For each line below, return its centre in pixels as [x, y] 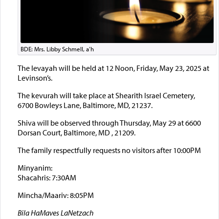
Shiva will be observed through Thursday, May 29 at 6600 [109, 123]
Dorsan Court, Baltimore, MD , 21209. [76, 133]
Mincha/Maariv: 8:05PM [55, 195]
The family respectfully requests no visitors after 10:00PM [109, 150]
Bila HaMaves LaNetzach [55, 213]
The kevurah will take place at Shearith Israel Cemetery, [106, 96]
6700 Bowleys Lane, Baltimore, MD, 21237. [85, 105]
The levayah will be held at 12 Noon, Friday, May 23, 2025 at [113, 68]
